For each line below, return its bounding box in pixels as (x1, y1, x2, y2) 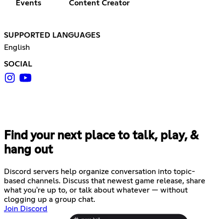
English (4, 43, 30, 51)
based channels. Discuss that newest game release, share (4, 176, 205, 185)
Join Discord (4, 204, 47, 213)
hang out (4, 144, 53, 156)
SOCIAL (4, 60, 32, 68)
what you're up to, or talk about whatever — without (4, 186, 188, 194)
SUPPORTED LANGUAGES (4, 31, 100, 39)
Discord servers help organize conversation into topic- (4, 167, 195, 175)
